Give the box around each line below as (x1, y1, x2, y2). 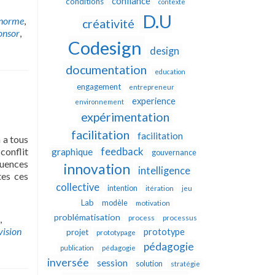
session (97, 257, 128, 268)
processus (162, 214, 197, 222)
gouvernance (151, 148, 196, 157)
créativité (82, 17, 134, 31)
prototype (143, 227, 185, 237)
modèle (101, 198, 128, 207)
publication (60, 244, 94, 252)
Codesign (68, 37, 142, 58)
